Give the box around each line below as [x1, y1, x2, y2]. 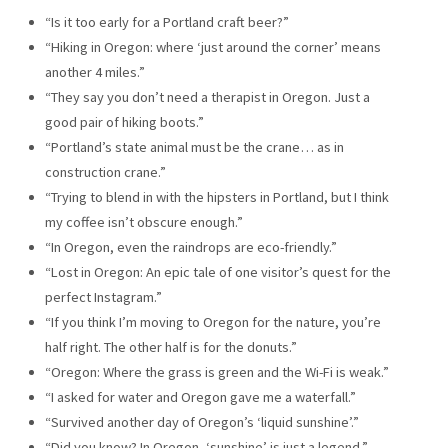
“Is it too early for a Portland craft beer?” [44, 12, 289, 31]
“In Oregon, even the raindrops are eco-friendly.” [44, 237, 337, 256]
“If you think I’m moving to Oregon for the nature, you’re [44, 312, 381, 331]
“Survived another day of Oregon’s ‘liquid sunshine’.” [44, 412, 359, 431]
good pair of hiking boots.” [44, 112, 204, 131]
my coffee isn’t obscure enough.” [44, 212, 243, 231]
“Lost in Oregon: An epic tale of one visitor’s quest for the [44, 262, 391, 281]
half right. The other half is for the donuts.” [44, 337, 297, 356]
